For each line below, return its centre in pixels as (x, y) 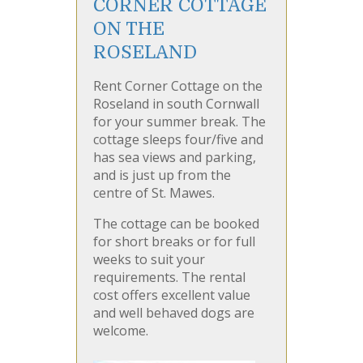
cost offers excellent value (172, 295)
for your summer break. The (179, 122)
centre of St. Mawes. (154, 193)
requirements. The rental (169, 278)
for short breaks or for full (174, 242)
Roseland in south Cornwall (176, 104)
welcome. (121, 331)
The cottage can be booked (176, 224)
